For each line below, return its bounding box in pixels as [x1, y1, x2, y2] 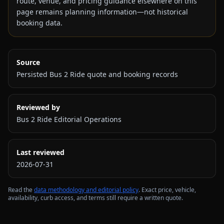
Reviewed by [16, 102, 60, 112]
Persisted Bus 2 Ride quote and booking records [16, 69, 178, 79]
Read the [8, 185, 34, 194]
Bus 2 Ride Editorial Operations [16, 114, 121, 124]
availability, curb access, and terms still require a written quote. [8, 193, 183, 202]
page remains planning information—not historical [16, 7, 188, 16]
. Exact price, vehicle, [138, 185, 196, 194]
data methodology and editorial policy [34, 185, 138, 194]
